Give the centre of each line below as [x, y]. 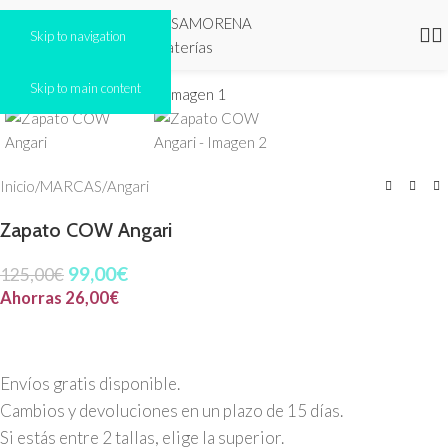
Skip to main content [85, 88]
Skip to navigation [78, 36]
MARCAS [71, 186]
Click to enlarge [111, 68]
